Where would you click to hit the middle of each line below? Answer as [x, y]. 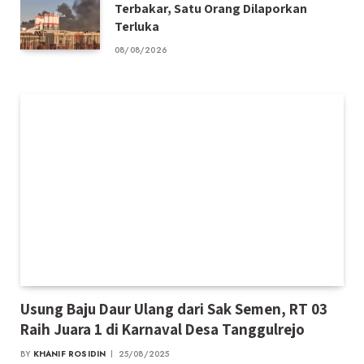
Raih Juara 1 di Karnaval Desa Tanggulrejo [162, 329]
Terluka [137, 26]
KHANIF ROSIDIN [69, 353]
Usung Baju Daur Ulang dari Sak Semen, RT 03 [174, 308]
